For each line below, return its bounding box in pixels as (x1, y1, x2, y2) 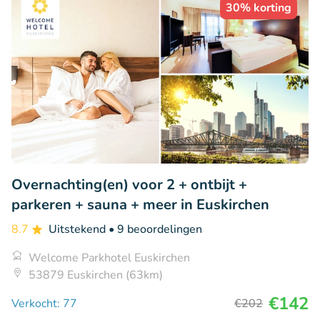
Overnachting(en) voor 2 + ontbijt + (11, 175, 247, 195)
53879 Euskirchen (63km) (29, 267, 163, 284)
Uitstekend (49, 221, 109, 238)
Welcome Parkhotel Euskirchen (29, 250, 190, 266)
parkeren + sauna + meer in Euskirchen (11, 195, 269, 215)
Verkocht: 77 (11, 296, 77, 312)
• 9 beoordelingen (109, 221, 202, 238)
